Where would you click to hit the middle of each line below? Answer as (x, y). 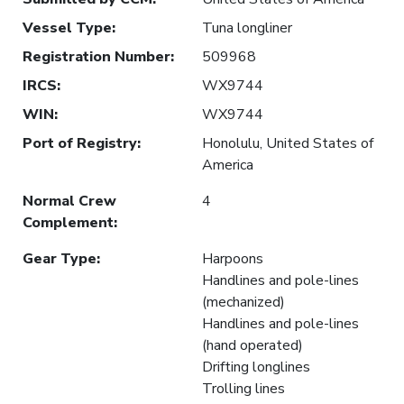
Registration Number (96, 56)
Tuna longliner (247, 28)
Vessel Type (67, 28)
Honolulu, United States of (288, 143)
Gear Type (60, 258)
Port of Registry (80, 143)
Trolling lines (243, 388)
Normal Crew (69, 201)
